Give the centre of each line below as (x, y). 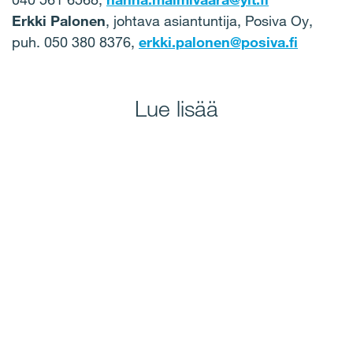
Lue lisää (176, 109)
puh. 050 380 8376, (75, 42)
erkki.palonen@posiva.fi (218, 42)
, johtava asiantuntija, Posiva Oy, (209, 21)
